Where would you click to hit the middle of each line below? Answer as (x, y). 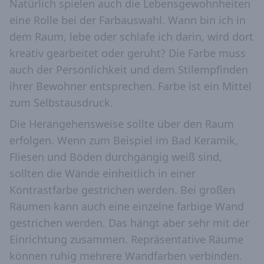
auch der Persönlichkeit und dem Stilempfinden (129, 70)
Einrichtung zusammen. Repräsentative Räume (126, 240)
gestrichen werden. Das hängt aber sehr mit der (129, 223)
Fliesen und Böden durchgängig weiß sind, (116, 157)
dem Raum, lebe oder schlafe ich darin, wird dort (131, 37)
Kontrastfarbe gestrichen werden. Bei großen (122, 190)
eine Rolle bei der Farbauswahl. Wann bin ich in (128, 20)
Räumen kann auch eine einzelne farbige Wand (127, 207)
